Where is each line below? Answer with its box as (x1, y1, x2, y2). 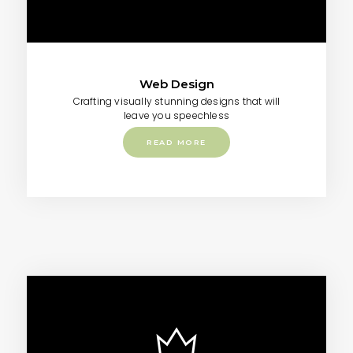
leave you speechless (124, 109, 229, 123)
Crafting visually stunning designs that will (72, 95, 281, 109)
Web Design (139, 76, 214, 92)
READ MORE (147, 138, 206, 147)
